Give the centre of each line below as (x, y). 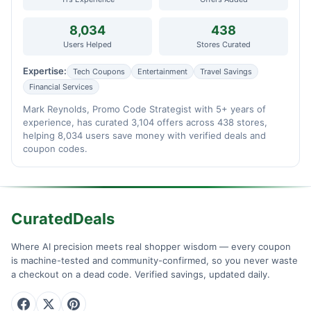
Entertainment (162, 71)
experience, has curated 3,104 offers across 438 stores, (145, 122)
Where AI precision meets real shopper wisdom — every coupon (151, 246)
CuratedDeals (63, 218)
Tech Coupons (99, 71)
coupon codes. (55, 148)
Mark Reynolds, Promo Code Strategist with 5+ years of (144, 109)
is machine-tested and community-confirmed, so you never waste (154, 260)
